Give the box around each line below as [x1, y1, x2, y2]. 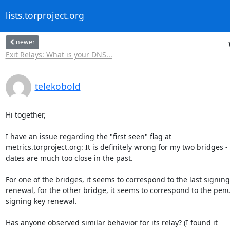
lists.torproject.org [5, 9, 84, 22]
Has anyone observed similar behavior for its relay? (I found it [5, 217, 220, 227]
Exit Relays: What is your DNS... [5, 49, 112, 60]
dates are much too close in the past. [5, 152, 133, 163]
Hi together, [5, 109, 46, 120]
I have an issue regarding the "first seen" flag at [5, 131, 174, 141]
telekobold [34, 80, 81, 92]
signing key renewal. [5, 196, 77, 206]
